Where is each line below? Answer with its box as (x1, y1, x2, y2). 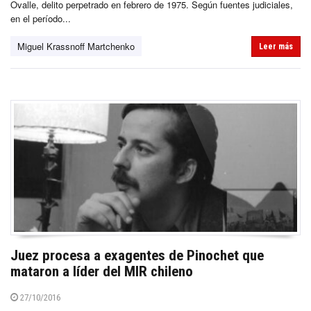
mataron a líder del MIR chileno (10, 262, 193, 280)
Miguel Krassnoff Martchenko (17, 39, 135, 53)
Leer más (259, 41, 293, 51)
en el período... (10, 11, 71, 25)
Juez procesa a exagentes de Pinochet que (10, 246, 264, 264)
